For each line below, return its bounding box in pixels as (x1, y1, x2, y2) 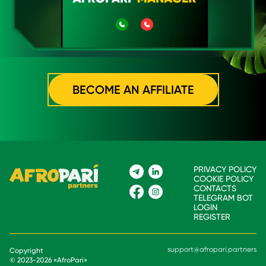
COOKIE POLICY (194, 174, 254, 183)
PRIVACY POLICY (194, 164, 256, 174)
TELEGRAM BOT (194, 193, 253, 202)
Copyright (9, 246, 43, 255)
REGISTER (194, 212, 230, 221)
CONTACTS (194, 183, 236, 193)
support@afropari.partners (167, 245, 256, 254)
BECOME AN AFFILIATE (72, 83, 194, 97)
